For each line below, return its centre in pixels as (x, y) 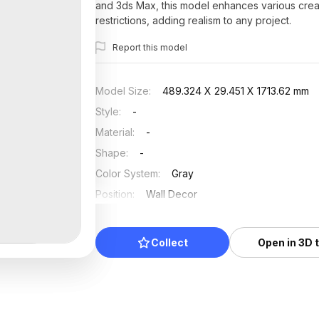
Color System (127, 173)
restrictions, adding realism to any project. (194, 20)
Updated (116, 215)
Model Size (122, 91)
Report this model (150, 47)
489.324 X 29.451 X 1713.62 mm (236, 91)
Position (114, 194)
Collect (170, 242)
